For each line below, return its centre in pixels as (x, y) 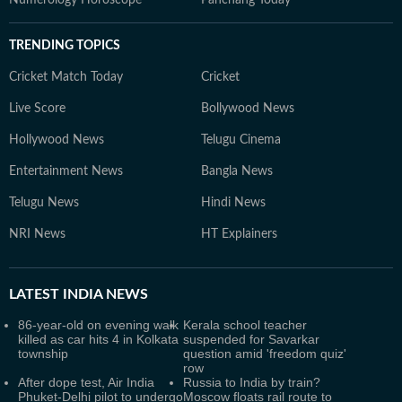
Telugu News (44, 203)
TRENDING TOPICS (65, 46)
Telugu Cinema (241, 140)
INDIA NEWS (104, 294)
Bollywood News (248, 109)
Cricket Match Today (66, 77)
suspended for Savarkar (251, 339)
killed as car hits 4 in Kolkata (98, 339)
